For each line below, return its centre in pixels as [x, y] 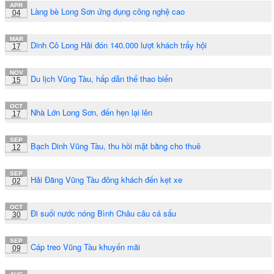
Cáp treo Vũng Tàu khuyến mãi [85, 246]
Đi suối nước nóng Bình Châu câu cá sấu [103, 213]
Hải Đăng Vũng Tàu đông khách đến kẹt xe [106, 179]
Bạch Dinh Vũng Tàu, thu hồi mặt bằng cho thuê [116, 146]
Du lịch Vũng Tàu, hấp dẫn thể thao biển [102, 78]
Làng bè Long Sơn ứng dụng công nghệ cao [108, 11]
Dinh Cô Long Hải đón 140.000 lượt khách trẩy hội [119, 45]
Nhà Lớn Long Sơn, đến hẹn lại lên [91, 112]
